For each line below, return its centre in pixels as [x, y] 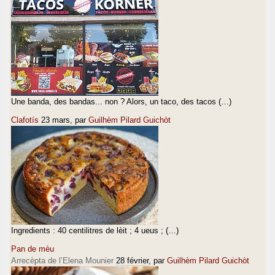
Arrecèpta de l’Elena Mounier [62, 260]
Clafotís [25, 120]
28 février [132, 260]
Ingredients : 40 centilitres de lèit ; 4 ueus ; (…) [95, 230]
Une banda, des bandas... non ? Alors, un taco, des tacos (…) [121, 101]
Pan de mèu [33, 249]
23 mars [56, 120]
